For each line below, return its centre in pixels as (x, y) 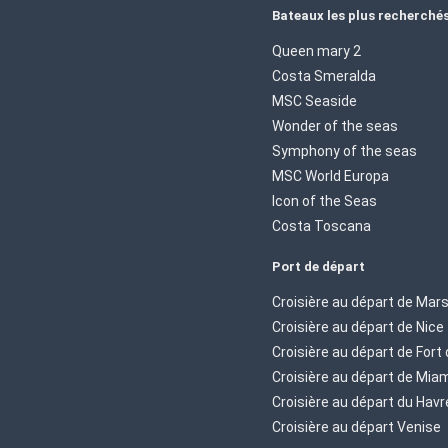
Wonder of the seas (335, 125)
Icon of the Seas (324, 200)
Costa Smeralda (324, 75)
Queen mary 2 (316, 50)
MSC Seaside (314, 100)
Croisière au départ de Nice (358, 326)
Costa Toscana (321, 225)
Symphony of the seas (344, 150)
